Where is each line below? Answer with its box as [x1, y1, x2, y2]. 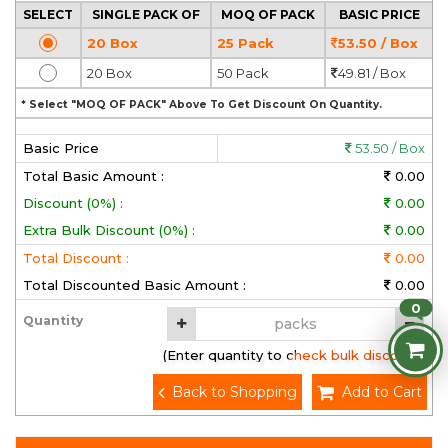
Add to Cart [342, 383, 422, 401]
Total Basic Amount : [23, 168, 164, 184]
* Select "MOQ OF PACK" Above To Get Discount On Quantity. [21, 98, 382, 111]
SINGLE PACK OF [92, 7, 200, 22]
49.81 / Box [338, 65, 406, 81]
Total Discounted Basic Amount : [23, 277, 246, 293]
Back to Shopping [172, 383, 297, 401]
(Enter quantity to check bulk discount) [163, 347, 425, 363]
